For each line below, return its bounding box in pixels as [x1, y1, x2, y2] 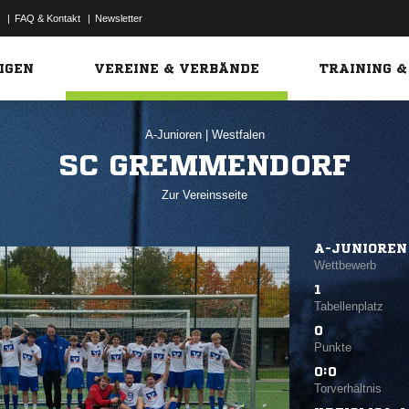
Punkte [314, 340, 351, 354]
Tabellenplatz [314, 299, 383, 313]
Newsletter [95, 13, 142, 24]
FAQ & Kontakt [15, 13, 80, 24]
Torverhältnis [314, 381, 382, 395]
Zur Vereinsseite [162, 188, 247, 202]
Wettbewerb [314, 257, 376, 272]
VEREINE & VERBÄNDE [94, 62, 260, 75]
